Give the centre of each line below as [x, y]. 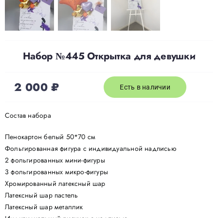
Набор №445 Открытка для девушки [109, 56]
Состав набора [28, 115]
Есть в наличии [145, 87]
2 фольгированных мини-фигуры [55, 160]
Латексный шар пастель [41, 195]
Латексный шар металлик [44, 207]
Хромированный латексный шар [55, 183]
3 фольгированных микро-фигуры [56, 172]
